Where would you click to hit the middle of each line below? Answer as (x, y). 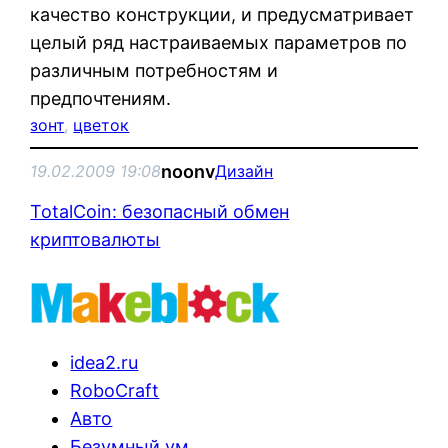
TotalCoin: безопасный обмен (160, 211)
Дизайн (244, 171)
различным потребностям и (154, 70)
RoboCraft (115, 390)
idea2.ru (104, 362)
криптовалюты (95, 239)
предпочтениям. (101, 98)
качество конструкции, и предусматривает (222, 14)
